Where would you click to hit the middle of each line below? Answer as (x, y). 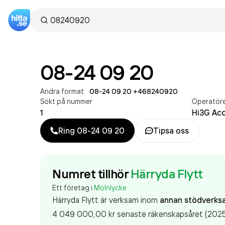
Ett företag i (73, 188)
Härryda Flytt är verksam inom (106, 200)
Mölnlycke (110, 188)
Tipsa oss (171, 131)
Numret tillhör (90, 174)
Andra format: (63, 91)
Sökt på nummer (66, 101)
